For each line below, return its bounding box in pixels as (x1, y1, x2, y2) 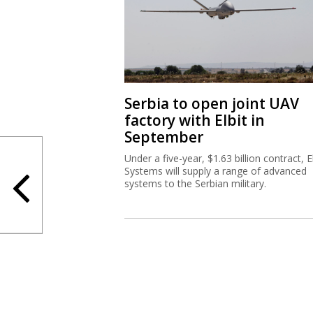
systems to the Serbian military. (124, 176, 266, 190)
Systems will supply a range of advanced (124, 163, 307, 177)
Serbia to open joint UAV (124, 93, 299, 113)
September (124, 126, 203, 147)
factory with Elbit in (124, 110, 265, 130)
